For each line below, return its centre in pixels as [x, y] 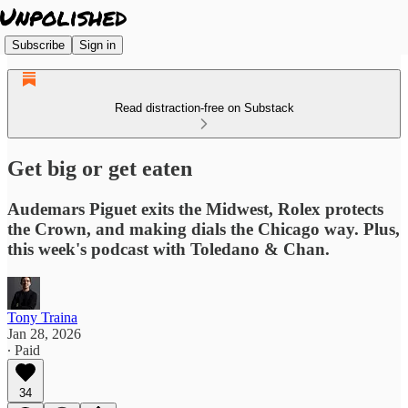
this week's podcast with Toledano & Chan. [168, 249]
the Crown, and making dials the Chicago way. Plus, [204, 229]
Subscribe [38, 45]
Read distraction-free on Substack [204, 108]
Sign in [97, 45]
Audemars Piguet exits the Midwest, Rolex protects [195, 209]
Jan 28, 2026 [44, 333]
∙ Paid [24, 350]
